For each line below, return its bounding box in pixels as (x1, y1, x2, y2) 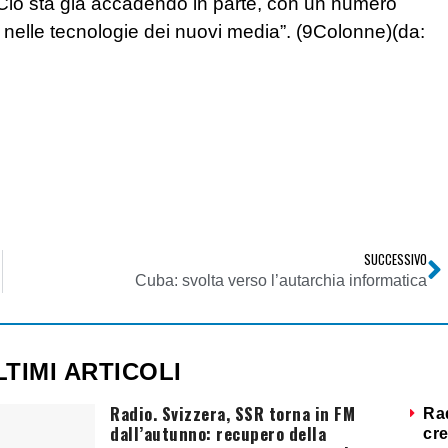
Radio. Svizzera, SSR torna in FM (110, 400, 356, 426)
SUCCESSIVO (364, 249, 427, 269)
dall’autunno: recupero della (110, 420, 327, 446)
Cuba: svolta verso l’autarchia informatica (135, 271, 427, 289)
